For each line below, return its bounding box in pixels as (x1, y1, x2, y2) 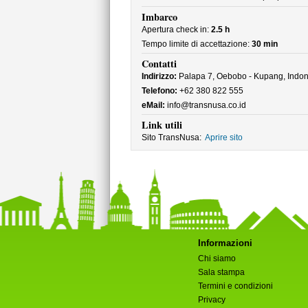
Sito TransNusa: (141, 133, 201, 142)
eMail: (141, 100, 165, 110)
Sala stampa (197, 267, 245, 277)
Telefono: (141, 86, 177, 96)
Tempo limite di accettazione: (141, 39, 252, 49)
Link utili (141, 118, 182, 132)
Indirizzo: (141, 71, 177, 81)
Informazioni (197, 238, 252, 248)
